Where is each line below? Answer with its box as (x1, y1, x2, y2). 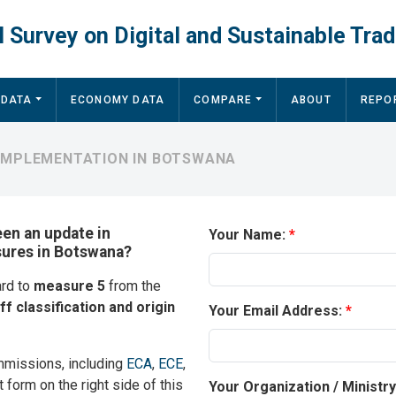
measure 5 (34, 278, 105, 295)
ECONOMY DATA (70, 94, 165, 107)
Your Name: (209, 226, 286, 244)
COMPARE (194, 94, 253, 107)
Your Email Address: (209, 302, 342, 320)
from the (105, 278, 161, 295)
